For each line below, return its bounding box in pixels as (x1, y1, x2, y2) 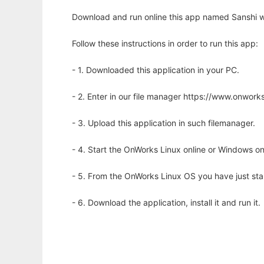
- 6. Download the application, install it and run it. (72, 197, 260, 208)
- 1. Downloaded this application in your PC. (72, 65, 239, 75)
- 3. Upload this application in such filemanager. (72, 118, 255, 128)
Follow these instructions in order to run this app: (72, 38, 258, 49)
